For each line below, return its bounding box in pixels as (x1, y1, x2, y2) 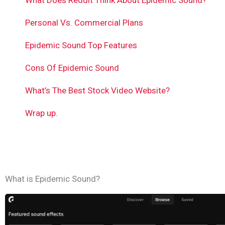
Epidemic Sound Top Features (25, 40, 137, 51)
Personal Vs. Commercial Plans (25, 18, 143, 28)
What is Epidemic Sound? (5, 174, 100, 184)
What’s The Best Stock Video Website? (25, 85, 170, 96)
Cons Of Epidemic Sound (25, 63, 119, 73)
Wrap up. (25, 108, 58, 119)
